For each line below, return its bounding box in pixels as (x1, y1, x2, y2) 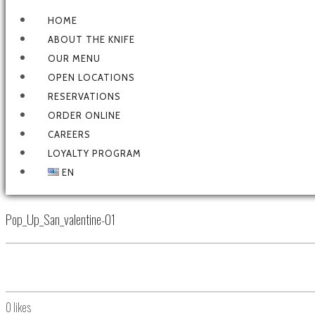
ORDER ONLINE (48, 109, 121, 121)
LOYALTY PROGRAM (48, 147, 141, 159)
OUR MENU (48, 52, 101, 64)
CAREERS (48, 128, 91, 140)
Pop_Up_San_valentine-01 (6, 209, 115, 229)
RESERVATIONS (48, 90, 121, 102)
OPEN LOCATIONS (48, 71, 135, 83)
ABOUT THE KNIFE (48, 33, 135, 45)
